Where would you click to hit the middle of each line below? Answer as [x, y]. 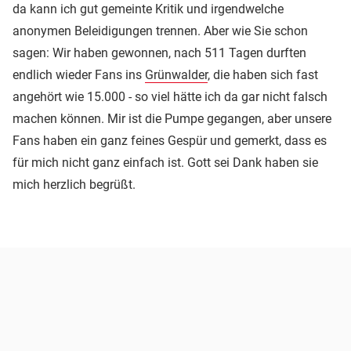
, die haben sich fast [263, 75]
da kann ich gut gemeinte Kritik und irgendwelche [148, 9]
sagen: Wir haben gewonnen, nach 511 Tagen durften [159, 53]
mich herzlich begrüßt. [74, 185]
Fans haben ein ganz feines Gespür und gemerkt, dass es [170, 141]
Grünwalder [176, 75]
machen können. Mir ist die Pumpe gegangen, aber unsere [172, 119]
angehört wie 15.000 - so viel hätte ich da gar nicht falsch [170, 97]
